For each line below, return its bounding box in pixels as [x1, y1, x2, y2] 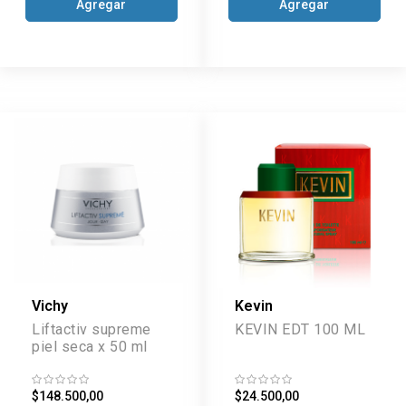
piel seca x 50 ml [32, 337, 148, 355]
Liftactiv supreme [32, 320, 151, 338]
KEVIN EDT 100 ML [235, 320, 365, 338]
